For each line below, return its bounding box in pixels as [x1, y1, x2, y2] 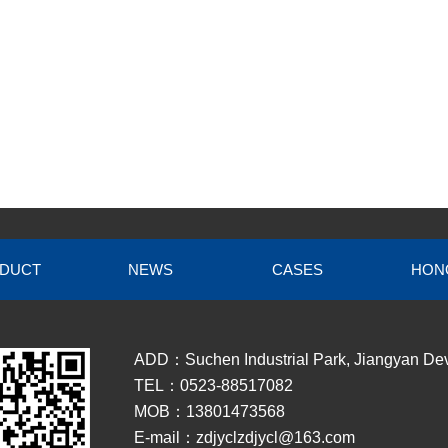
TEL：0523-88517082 [134, 377, 293, 394]
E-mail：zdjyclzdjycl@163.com [134, 429, 355, 446]
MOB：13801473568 [134, 403, 285, 420]
